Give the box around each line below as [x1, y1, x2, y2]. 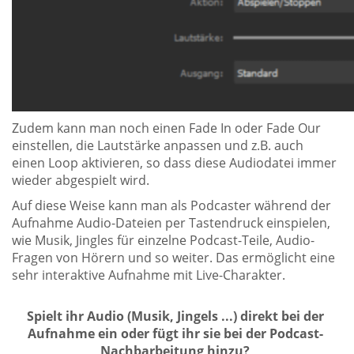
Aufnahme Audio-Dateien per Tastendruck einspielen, [12, 213, 330, 232]
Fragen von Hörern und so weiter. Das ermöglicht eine [12, 248, 335, 266]
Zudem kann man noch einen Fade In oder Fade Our [12, 119, 321, 137]
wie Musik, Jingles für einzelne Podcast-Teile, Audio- [12, 231, 314, 249]
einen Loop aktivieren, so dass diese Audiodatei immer [12, 153, 337, 171]
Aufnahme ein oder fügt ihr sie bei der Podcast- [27, 324, 323, 342]
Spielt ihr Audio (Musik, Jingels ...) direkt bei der [26, 307, 324, 325]
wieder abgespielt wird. [12, 171, 149, 189]
